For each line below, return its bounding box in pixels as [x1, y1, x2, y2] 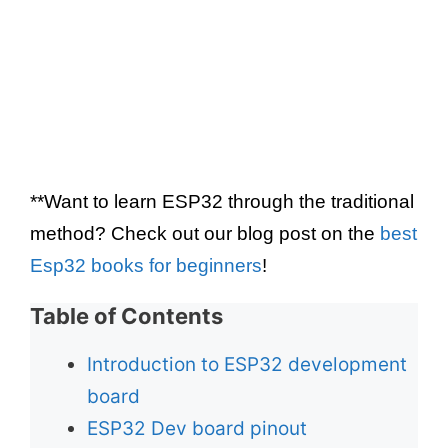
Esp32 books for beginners [30, 254, 262, 276]
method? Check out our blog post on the [30, 222, 380, 244]
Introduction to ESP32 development [87, 352, 407, 376]
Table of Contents [30, 302, 223, 329]
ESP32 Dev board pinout [87, 416, 307, 440]
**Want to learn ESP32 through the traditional [30, 190, 414, 212]
